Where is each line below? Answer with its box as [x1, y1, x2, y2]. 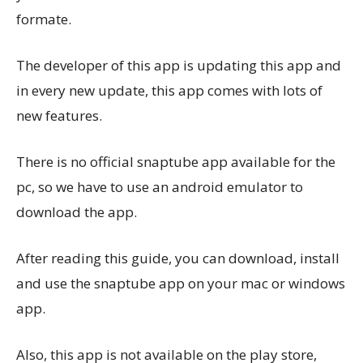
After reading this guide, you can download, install [16, 249, 340, 267]
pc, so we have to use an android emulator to [16, 177, 303, 196]
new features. [16, 106, 102, 125]
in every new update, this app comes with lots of [16, 81, 322, 100]
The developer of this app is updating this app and [16, 56, 341, 75]
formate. [16, 10, 71, 28]
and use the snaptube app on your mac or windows [16, 274, 345, 293]
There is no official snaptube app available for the [16, 152, 335, 171]
